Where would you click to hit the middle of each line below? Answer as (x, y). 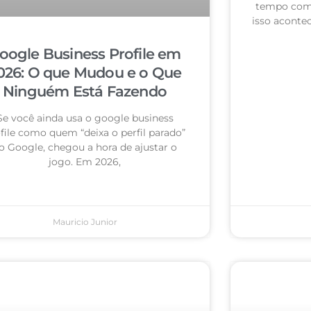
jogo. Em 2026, (85, 161)
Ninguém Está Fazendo (85, 91)
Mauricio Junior (85, 221)
